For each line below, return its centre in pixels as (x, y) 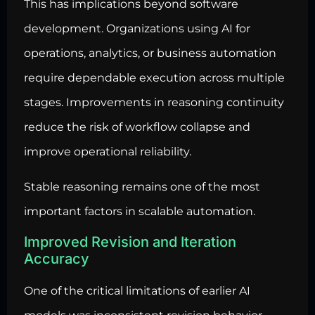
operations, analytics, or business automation (150, 53)
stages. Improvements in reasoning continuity (154, 103)
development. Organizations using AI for (137, 29)
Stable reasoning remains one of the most (142, 186)
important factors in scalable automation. (140, 211)
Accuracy (57, 259)
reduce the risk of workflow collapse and (137, 127)
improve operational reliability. (108, 152)
